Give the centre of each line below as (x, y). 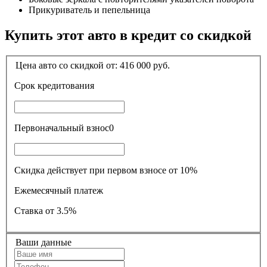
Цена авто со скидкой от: (68, 65)
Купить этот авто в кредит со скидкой (128, 35)
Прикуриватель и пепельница (89, 10)
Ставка (30, 210)
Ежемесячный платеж (59, 190)
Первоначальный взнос (98, 128)
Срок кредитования (66, 85)
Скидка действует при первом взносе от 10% (106, 170)
